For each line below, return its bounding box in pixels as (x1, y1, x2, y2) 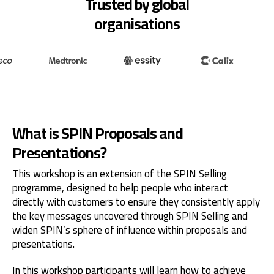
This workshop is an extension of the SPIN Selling (12, 164, 227, 183)
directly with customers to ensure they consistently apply (12, 192, 260, 212)
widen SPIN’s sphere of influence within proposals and (12, 220, 247, 240)
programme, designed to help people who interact (12, 178, 228, 198)
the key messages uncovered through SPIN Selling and (12, 206, 248, 226)
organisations (94, 9, 180, 38)
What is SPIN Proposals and (12, 119, 183, 147)
